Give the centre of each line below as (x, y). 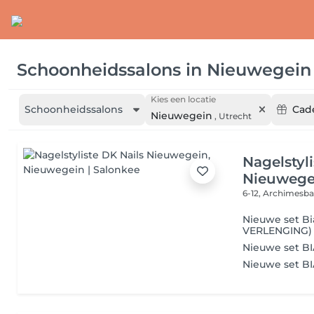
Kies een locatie (183, 99)
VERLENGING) (278, 231)
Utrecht (235, 116)
